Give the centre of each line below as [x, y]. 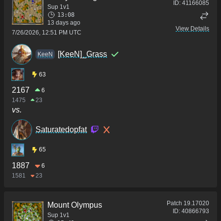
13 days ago [64, 23]
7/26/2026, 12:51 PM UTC [47, 33]
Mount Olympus [75, 205]
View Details [192, 29]
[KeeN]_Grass [82, 54]
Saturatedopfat [61, 129]
